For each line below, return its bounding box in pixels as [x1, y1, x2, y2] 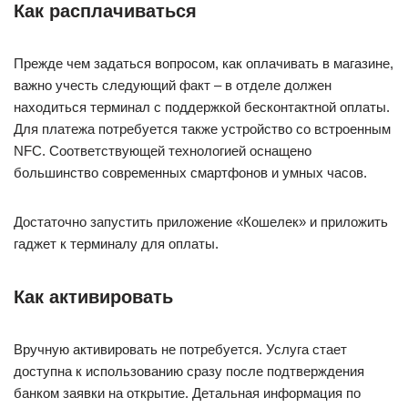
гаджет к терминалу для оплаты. [14, 236, 219, 251]
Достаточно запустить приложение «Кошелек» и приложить [14, 214, 388, 229]
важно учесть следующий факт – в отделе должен [14, 77, 331, 93]
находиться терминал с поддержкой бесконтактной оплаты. [14, 99, 390, 115]
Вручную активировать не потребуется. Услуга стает [14, 342, 347, 357]
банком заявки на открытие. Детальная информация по [14, 385, 361, 401]
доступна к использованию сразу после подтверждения [14, 363, 364, 379]
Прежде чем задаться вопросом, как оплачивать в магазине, [14, 56, 393, 71]
